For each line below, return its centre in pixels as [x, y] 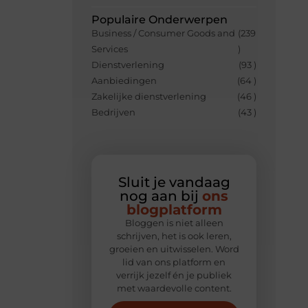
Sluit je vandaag [174, 183]
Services [110, 49]
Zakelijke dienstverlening [149, 97]
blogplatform [174, 210]
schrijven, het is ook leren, [174, 236]
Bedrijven [114, 112]
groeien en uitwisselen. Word [174, 249]
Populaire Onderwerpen [160, 20]
